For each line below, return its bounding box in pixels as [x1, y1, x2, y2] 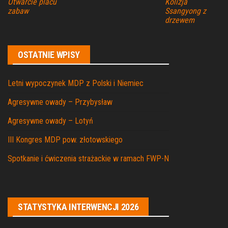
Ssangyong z [164, 6, 206, 16]
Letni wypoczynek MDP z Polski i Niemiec [8, 78, 144, 89]
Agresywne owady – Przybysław [8, 97, 112, 107]
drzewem [164, 15, 194, 25]
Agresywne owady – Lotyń [8, 116, 93, 126]
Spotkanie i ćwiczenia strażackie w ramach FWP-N [8, 154, 169, 164]
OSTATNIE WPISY [18, 49, 80, 61]
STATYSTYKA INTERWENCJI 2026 [18, 202, 139, 213]
